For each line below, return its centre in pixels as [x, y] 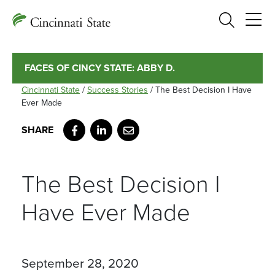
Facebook [92, 124]
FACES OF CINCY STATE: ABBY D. [100, 68]
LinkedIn [115, 124]
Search [254, 17]
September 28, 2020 [80, 264]
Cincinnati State [51, 90]
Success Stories [118, 90]
